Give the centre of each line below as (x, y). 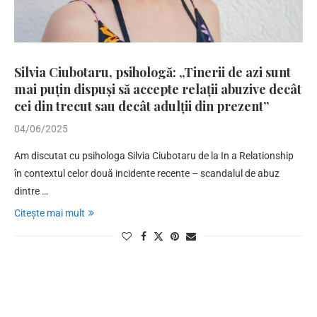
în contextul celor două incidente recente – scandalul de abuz (147, 173)
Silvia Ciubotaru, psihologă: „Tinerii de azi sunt (152, 72)
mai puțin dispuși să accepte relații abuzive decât (158, 89)
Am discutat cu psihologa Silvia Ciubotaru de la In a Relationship (154, 155)
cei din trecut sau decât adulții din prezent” (142, 106)
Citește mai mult (50, 213)
